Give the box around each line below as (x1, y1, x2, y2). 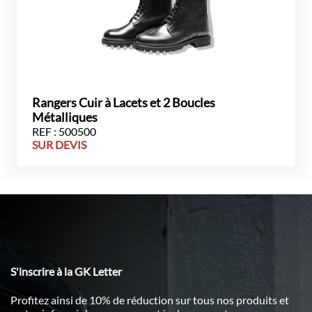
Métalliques (32, 110, 97, 125)
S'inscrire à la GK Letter (10, 265, 122, 279)
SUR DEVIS (32, 138, 86, 151)
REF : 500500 (32, 125, 96, 138)
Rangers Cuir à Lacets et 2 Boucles (32, 95, 215, 110)
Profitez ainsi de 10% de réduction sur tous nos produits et (10, 292, 289, 306)
